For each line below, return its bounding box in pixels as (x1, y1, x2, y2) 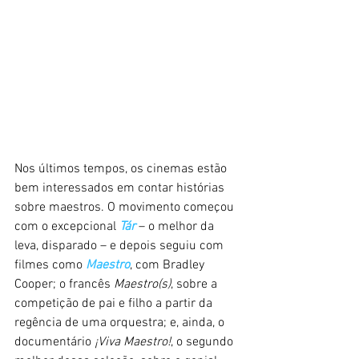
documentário (14, 333, 95, 350)
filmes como (14, 256, 86, 273)
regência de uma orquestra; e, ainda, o (14, 314, 228, 331)
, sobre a (171, 276, 220, 292)
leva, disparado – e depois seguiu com (14, 237, 227, 254)
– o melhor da (135, 218, 217, 235)
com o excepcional (14, 218, 119, 235)
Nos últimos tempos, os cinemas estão (14, 160, 230, 177)
